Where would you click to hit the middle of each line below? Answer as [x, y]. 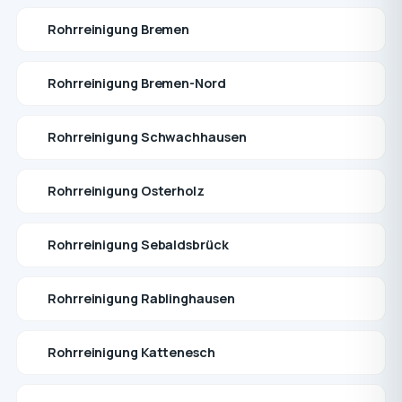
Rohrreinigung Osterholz [126, 191]
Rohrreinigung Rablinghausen [141, 298]
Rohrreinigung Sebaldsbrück [138, 245]
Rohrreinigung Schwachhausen [147, 137]
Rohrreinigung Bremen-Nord [137, 83]
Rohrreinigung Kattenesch [131, 352]
